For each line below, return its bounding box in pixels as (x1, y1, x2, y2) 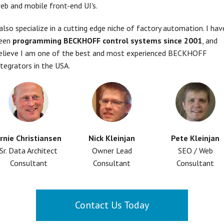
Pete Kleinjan (171, 133, 220, 143)
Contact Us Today (74, 198, 149, 212)
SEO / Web (177, 145, 213, 156)
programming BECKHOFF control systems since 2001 (12, 35, 202, 46)
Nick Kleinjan (88, 133, 135, 143)
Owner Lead (91, 145, 132, 156)
